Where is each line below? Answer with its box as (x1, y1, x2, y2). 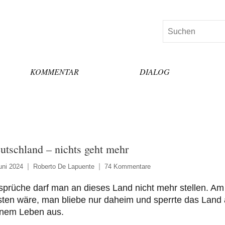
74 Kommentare (104, 163, 151, 171)
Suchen (162, 22, 190, 31)
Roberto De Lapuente (33, 163, 94, 171)
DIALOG (140, 66, 170, 77)
